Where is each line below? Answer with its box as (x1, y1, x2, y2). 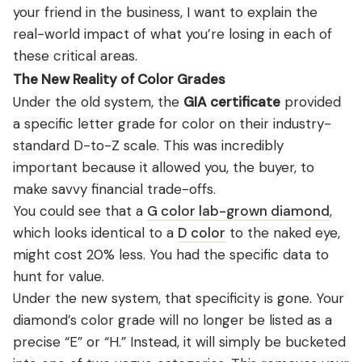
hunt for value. (13, 267, 104, 285)
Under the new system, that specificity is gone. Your (13, 288, 344, 307)
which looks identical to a (13, 223, 178, 242)
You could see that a (13, 201, 147, 220)
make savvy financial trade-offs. (13, 179, 216, 198)
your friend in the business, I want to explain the (13, 2, 318, 21)
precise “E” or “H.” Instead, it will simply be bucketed (13, 332, 346, 351)
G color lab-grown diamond (147, 201, 330, 220)
